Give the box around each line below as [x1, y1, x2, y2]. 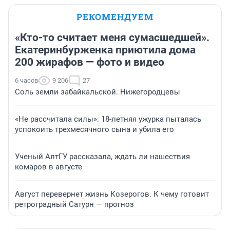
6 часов [15, 76, 38, 85]
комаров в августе [15, 162, 82, 172]
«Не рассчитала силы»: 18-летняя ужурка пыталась [15, 114, 201, 124]
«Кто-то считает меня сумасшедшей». [15, 31, 209, 44]
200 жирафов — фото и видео [15, 56, 164, 69]
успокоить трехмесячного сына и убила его [15, 125, 174, 135]
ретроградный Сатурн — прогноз [15, 200, 134, 209]
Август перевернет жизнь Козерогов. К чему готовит [15, 189, 209, 199]
